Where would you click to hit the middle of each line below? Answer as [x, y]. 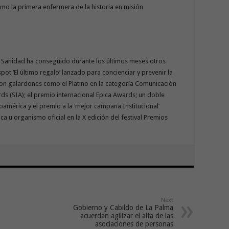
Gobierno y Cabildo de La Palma [123, 207]
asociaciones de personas [134, 224]
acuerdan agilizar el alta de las [127, 215]
